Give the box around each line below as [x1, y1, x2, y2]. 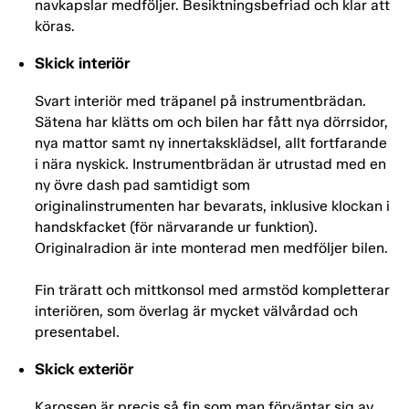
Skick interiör [35, 54, 130, 73]
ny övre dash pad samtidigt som [35, 176, 250, 194]
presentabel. [35, 323, 120, 341]
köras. [35, 17, 75, 36]
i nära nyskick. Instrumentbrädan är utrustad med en [35, 155, 386, 173]
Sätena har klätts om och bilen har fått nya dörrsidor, [35, 113, 388, 131]
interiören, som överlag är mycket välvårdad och [35, 302, 358, 320]
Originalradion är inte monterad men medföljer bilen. [35, 239, 388, 257]
